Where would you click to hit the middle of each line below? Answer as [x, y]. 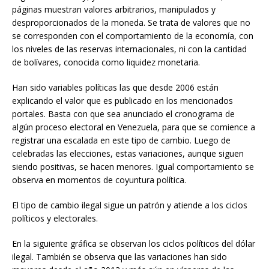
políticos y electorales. [55, 219]
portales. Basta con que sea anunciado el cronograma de [123, 114]
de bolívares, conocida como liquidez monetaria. [106, 62]
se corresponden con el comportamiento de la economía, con [133, 36]
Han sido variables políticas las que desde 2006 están [115, 88]
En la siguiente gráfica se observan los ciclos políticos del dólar [134, 244]
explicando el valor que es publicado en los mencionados [122, 101]
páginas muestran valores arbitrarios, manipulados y [114, 10]
